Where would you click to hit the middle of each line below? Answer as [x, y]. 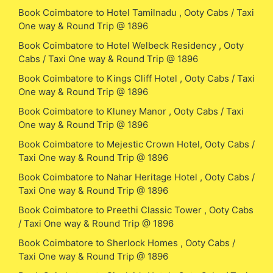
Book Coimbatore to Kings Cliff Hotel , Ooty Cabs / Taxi [136, 78]
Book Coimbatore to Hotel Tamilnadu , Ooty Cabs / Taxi [136, 12]
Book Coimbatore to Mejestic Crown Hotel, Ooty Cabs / [136, 144]
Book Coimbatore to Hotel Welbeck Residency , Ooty [131, 45]
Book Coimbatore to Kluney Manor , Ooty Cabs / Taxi [131, 111]
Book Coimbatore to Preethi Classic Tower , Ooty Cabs [136, 210]
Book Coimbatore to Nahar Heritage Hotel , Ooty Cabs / [136, 177]
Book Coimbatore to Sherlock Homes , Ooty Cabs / [127, 243]
